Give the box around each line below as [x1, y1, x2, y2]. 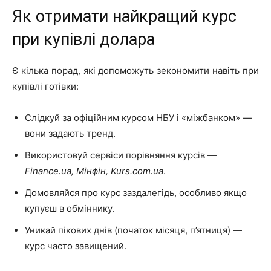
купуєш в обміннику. [25, 202, 114, 214]
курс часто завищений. [25, 240, 126, 252]
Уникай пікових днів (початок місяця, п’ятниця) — [25, 224, 242, 236]
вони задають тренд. [25, 127, 116, 139]
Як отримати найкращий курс [12, 6, 237, 26]
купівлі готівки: [12, 80, 79, 92]
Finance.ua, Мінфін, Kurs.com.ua [25, 165, 163, 177]
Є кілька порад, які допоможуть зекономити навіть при [12, 64, 259, 76]
